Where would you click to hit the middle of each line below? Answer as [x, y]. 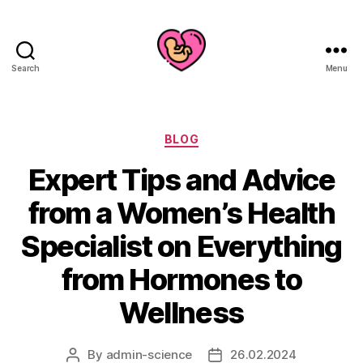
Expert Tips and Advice [181, 179]
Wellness [181, 312]
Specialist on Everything [181, 246]
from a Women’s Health [181, 213]
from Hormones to [181, 279]
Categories [217, 136]
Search [26, 68]
